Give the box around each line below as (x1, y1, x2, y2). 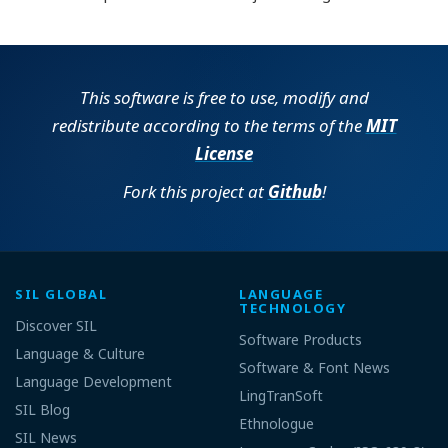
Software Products (239, 329, 362, 349)
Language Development (15, 371, 172, 391)
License (195, 141, 253, 165)
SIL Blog (15, 399, 70, 419)
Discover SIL (15, 315, 97, 335)
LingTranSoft (239, 385, 323, 405)
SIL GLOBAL (15, 284, 108, 303)
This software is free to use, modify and (79, 85, 369, 109)
